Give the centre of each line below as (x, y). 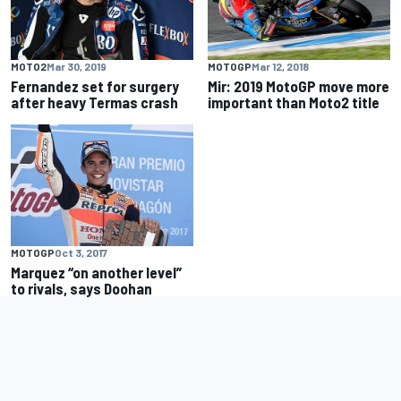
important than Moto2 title (294, 102)
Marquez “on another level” (96, 273)
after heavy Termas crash (94, 102)
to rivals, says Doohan (81, 289)
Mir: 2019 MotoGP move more (299, 86)
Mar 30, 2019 (77, 67)
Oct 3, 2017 (81, 253)
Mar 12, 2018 (280, 67)
